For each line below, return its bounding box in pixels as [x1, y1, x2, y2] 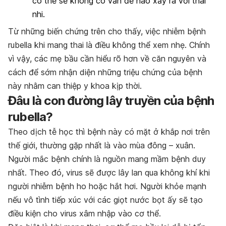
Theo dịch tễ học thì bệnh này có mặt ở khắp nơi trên [8, 126, 210, 137]
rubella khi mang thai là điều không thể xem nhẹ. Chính [8, 39, 210, 50]
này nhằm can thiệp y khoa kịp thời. [8, 80, 142, 91]
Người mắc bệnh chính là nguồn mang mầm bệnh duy [8, 153, 206, 164]
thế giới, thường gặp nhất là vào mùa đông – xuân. [8, 140, 195, 150]
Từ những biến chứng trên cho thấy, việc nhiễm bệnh [8, 26, 206, 36]
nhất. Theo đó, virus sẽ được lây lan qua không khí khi [8, 167, 210, 178]
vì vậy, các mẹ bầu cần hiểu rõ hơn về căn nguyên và [8, 53, 206, 64]
